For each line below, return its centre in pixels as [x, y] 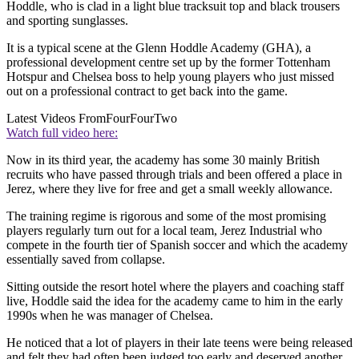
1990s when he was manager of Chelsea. [110, 316]
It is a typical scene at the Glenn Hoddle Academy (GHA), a [159, 48]
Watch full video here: [62, 133]
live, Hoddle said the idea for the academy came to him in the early [175, 301]
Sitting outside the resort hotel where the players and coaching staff [175, 287]
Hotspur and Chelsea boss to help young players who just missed [170, 77]
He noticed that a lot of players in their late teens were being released [179, 343]
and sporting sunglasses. [67, 21]
